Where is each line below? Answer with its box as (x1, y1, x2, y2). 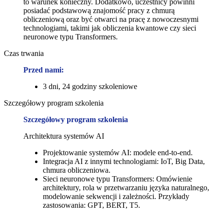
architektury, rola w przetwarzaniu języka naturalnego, (43, 183, 209, 192)
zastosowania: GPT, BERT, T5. (43, 200, 140, 209)
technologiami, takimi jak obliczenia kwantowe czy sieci (23, 23, 196, 32)
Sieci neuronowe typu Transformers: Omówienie (43, 174, 192, 183)
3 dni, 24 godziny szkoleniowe (43, 82, 137, 91)
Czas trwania (4, 49, 44, 57)
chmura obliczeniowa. (43, 165, 110, 174)
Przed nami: (23, 65, 64, 74)
